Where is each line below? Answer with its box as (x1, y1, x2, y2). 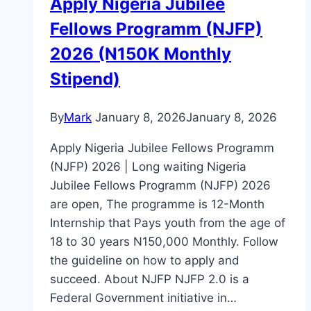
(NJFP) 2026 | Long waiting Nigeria (50, 160, 246, 174)
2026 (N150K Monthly (50, 44, 231, 65)
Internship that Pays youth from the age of (50, 216, 285, 230)
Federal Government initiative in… (50, 291, 237, 305)
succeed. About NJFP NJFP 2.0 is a (50, 272, 249, 287)
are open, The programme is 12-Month (50, 197, 264, 212)
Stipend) (50, 69, 120, 90)
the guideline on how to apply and (50, 253, 239, 268)
